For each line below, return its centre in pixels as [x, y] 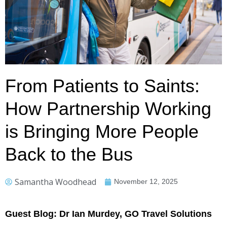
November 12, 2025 [146, 181]
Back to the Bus [69, 154]
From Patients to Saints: [102, 86]
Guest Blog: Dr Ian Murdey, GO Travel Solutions [108, 214]
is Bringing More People [102, 131]
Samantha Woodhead [55, 182]
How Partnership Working [108, 109]
